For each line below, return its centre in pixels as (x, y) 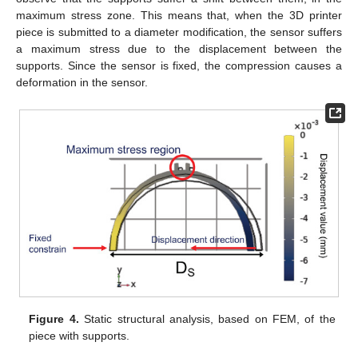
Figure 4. (54, 319)
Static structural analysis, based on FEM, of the (207, 319)
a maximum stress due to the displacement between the (179, 49)
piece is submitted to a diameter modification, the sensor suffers (179, 32)
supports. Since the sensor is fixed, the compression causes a (179, 66)
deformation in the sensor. (82, 83)
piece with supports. (80, 336)
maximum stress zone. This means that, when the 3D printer (179, 16)
